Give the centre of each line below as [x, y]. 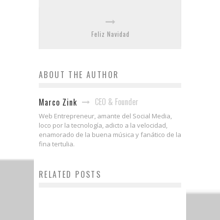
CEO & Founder [117, 102]
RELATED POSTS [70, 174]
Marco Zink [58, 102]
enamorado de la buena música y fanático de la [110, 135]
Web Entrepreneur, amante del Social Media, [105, 116]
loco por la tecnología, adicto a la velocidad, [103, 125]
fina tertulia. [57, 144]
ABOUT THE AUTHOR [79, 75]
